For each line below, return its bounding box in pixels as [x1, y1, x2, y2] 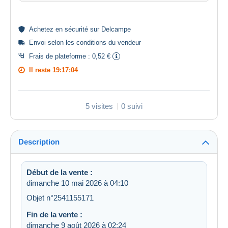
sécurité [65, 25, 88, 34]
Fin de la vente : [26, 210, 82, 219]
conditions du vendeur [76, 39, 141, 47]
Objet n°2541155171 [26, 193, 94, 203]
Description [18, 137, 60, 147]
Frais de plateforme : [29, 52, 92, 61]
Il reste [29, 66, 52, 74]
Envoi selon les [29, 39, 76, 47]
